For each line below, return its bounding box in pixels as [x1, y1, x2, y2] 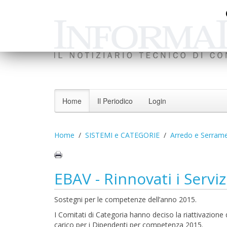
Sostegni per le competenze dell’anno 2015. [54, 195, 197, 204]
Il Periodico [97, 96, 133, 106]
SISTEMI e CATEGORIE [85, 130, 160, 140]
